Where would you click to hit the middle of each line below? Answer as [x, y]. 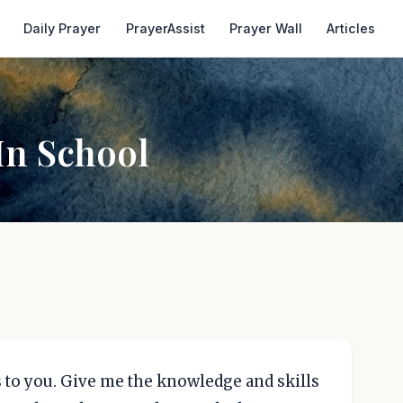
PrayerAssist [165, 28]
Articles [351, 28]
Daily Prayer [63, 28]
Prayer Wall [265, 28]
